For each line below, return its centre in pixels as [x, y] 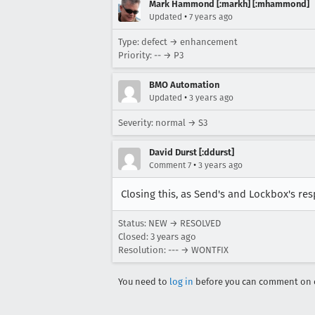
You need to [144, 282]
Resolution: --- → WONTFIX [173, 250]
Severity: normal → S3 [163, 123]
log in [181, 282]
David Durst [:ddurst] [192, 152]
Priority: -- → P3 [151, 55]
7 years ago [211, 17]
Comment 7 [170, 165]
